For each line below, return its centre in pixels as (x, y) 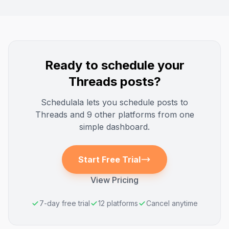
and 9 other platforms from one (131, 114)
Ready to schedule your (114, 65)
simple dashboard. (114, 127)
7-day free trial (65, 203)
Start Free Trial (109, 159)
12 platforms (118, 203)
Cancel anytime (172, 203)
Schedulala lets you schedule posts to (114, 102)
